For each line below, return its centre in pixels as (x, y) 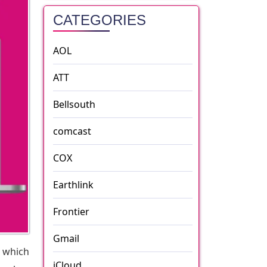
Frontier (71, 212)
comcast (72, 131)
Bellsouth (74, 104)
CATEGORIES (100, 20)
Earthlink (73, 185)
